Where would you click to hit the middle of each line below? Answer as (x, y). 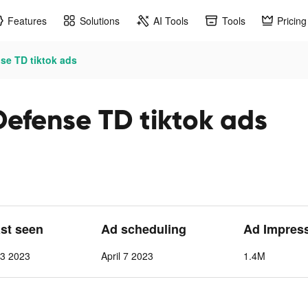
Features (27, 20)
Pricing (292, 20)
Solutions (100, 20)
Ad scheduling (143, 229)
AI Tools (171, 20)
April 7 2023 (127, 256)
